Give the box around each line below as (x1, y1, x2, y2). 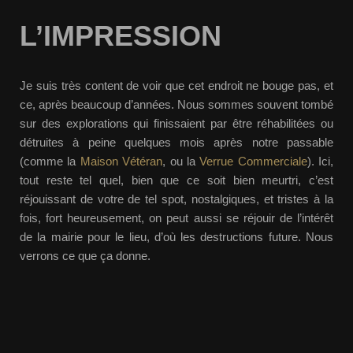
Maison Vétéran (80, 154, 163, 168)
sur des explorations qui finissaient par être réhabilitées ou (20, 116, 333, 130)
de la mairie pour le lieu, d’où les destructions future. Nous (20, 229, 333, 243)
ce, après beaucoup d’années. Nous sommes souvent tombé (20, 97, 333, 111)
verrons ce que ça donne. (20, 248, 150, 262)
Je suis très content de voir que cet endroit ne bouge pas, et (20, 78, 333, 92)
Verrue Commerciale (199, 154, 307, 168)
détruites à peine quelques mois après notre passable (20, 135, 333, 149)
